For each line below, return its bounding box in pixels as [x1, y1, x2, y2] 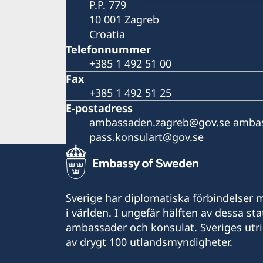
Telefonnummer [66, 42, 151, 56]
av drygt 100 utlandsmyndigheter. [66, 234, 232, 249]
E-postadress [66, 100, 133, 115]
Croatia [89, 26, 125, 41]
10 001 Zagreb [89, 12, 159, 26]
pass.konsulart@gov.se [89, 129, 204, 144]
